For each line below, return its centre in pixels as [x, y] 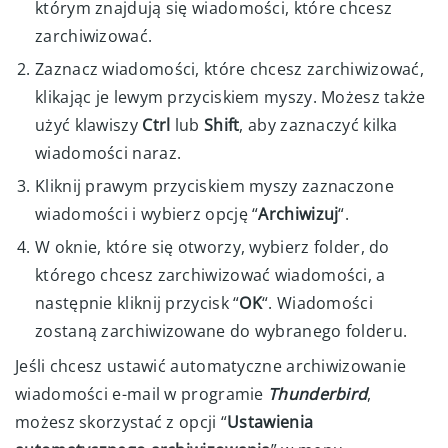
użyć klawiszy [89, 124]
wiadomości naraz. [108, 152]
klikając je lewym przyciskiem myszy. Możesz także [230, 96]
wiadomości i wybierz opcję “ [147, 213]
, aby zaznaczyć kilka [318, 124]
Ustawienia [270, 421]
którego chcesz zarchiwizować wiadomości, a [210, 274]
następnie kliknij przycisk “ [137, 302]
